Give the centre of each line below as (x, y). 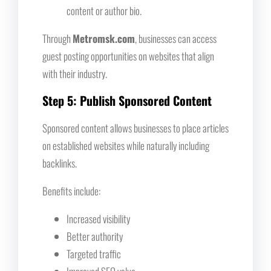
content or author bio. (104, 10)
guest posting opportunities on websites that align (128, 56)
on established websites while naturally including (126, 145)
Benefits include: (71, 191)
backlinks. (60, 163)
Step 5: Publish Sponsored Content (127, 100)
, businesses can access (176, 38)
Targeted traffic (94, 253)
